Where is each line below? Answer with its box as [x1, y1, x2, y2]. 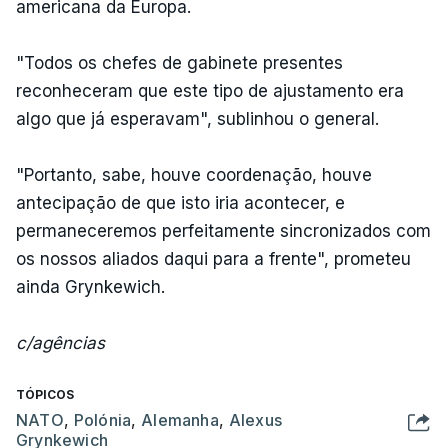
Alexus [228, 409, 283, 430]
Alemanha [141, 409, 219, 430]
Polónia [73, 409, 132, 430]
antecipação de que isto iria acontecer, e [16, 192, 345, 213]
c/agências [16, 332, 105, 353]
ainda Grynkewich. [16, 276, 165, 297]
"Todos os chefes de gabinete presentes [16, 52, 343, 73]
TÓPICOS [16, 386, 74, 402]
